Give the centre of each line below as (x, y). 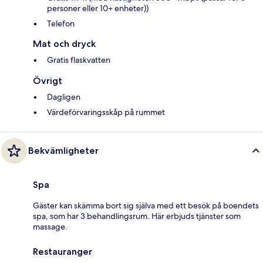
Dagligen (64, 97)
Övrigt (48, 80)
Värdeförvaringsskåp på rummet (106, 112)
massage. (50, 226)
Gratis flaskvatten (79, 60)
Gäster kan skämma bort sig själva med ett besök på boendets (146, 205)
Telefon (61, 23)
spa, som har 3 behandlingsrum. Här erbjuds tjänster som (137, 216)
